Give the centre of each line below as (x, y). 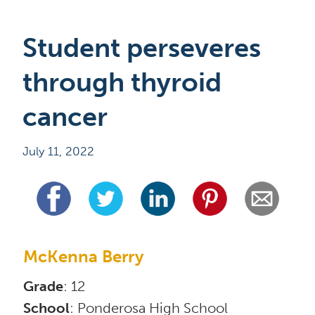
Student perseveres (142, 48)
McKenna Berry (84, 257)
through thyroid (122, 82)
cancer (65, 117)
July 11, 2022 (58, 151)
